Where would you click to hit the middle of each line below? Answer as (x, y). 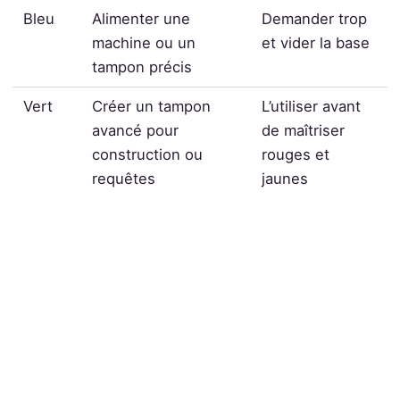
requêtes (124, 178)
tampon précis (142, 67)
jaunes (285, 178)
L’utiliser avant (312, 106)
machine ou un (144, 42)
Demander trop (315, 18)
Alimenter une (142, 18)
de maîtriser (304, 130)
